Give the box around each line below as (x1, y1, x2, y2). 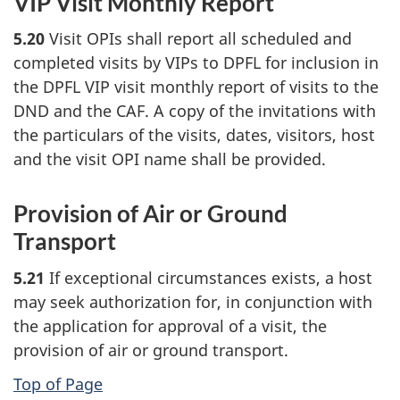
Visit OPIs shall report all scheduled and (45, 28, 352, 50)
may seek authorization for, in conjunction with (13, 290, 372, 312)
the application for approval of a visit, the (13, 314, 327, 337)
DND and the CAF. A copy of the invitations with (13, 100, 376, 122)
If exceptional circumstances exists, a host (45, 266, 372, 288)
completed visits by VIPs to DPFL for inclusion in (13, 52, 379, 74)
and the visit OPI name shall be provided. (13, 148, 326, 171)
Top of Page (13, 373, 103, 396)
